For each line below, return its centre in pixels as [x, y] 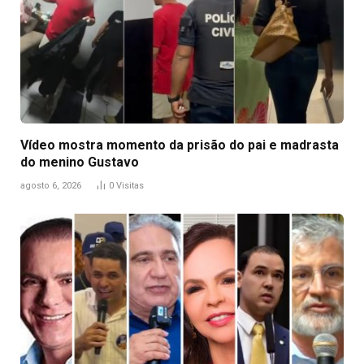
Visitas [130, 185]
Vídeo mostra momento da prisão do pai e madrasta [180, 145]
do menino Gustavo [80, 162]
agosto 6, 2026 [51, 185]
